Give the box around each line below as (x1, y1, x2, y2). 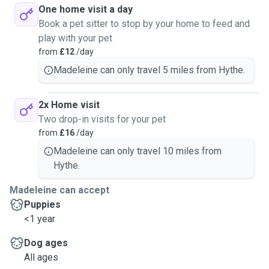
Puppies (24, 199, 61, 210)
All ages (24, 252, 58, 263)
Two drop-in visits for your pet (38, 113, 166, 125)
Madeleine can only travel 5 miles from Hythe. (53, 64, 245, 76)
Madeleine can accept (10, 184, 109, 196)
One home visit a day (38, 4, 133, 15)
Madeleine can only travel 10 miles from (53, 145, 222, 157)
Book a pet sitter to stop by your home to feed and (38, 18, 250, 29)
